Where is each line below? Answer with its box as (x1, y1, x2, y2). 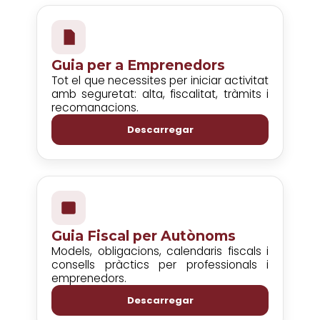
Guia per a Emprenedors (51, 56, 225, 74)
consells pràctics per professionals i (51, 257, 269, 272)
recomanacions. (51, 100, 139, 115)
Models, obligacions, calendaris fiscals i (51, 244, 269, 259)
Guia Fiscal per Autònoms (51, 227, 236, 244)
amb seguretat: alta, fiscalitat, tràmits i (51, 86, 269, 101)
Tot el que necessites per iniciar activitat (51, 73, 269, 88)
